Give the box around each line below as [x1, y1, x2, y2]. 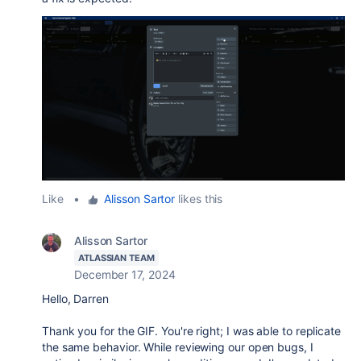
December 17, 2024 [74, 268, 176, 282]
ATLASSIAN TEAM [78, 252, 155, 264]
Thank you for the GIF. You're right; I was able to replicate [42, 324, 341, 338]
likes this [175, 192, 223, 206]
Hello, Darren [42, 292, 109, 306]
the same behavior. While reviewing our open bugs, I [42, 340, 313, 355]
